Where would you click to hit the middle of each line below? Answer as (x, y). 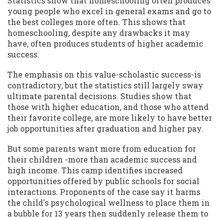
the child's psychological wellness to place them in (109, 203)
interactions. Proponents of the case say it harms (104, 192)
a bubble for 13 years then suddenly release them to (108, 214)
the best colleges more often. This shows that (96, 22)
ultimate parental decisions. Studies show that (99, 96)
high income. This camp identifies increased (95, 170)
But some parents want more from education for (102, 149)
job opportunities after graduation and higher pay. (105, 128)
